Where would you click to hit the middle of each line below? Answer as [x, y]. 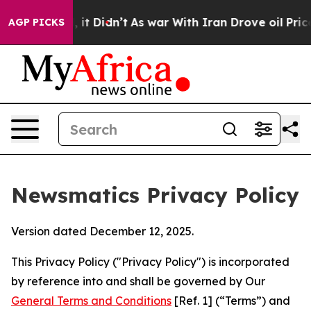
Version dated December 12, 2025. [102, 231]
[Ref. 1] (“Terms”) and [231, 301]
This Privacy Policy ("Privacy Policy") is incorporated [150, 262]
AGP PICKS [36, 22]
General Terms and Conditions [91, 301]
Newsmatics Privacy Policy [155, 195]
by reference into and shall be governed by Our [138, 281]
